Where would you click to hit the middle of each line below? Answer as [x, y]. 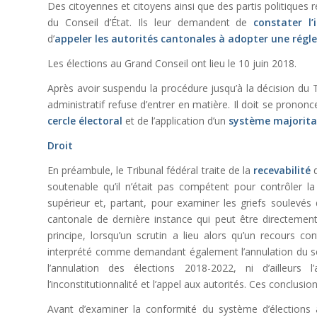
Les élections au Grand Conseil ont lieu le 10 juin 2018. [172, 64]
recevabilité [282, 170]
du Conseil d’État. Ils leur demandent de [151, 23]
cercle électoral [85, 121]
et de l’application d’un [175, 121]
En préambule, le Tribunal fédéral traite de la [150, 170]
